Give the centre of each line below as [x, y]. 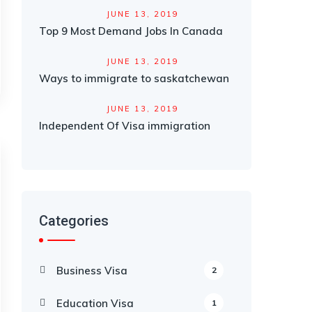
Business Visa [92, 271]
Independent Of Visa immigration [125, 126]
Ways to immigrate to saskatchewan [134, 78]
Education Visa [95, 303]
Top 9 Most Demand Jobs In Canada [131, 31]
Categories [74, 221]
